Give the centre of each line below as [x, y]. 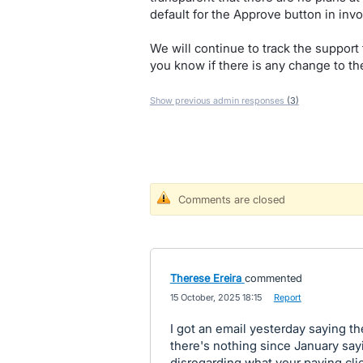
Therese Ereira [205, 278]
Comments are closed [231, 199]
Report [287, 297]
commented [273, 278]
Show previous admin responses [218, 100]
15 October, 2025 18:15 [216, 297]
